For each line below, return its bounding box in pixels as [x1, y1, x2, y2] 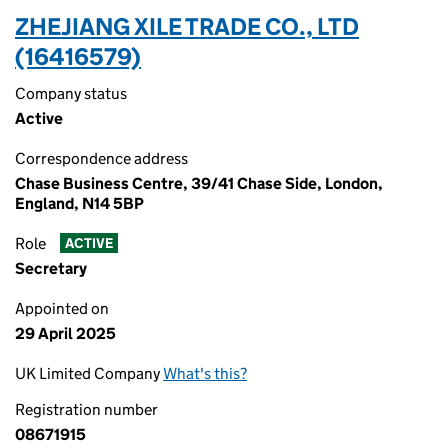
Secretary [15, 259, 87, 278]
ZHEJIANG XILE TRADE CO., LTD [15, 12, 359, 41]
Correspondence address [15, 149, 188, 168]
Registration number [15, 400, 158, 419]
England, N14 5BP [15, 194, 144, 213]
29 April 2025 [15, 324, 116, 343]
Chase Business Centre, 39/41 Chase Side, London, [15, 174, 383, 193]
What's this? [163, 364, 247, 383]
